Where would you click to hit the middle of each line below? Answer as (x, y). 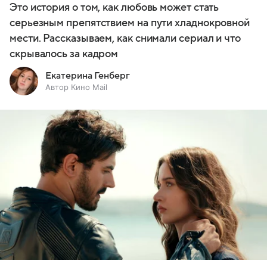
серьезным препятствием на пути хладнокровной (130, 23)
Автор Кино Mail (76, 87)
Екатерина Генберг (88, 75)
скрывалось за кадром (64, 54)
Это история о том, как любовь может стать (114, 7)
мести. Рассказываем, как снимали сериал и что (125, 38)
